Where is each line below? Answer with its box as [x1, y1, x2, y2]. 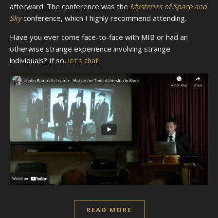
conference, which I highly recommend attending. [21, 13, 186, 23]
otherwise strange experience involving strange [10, 43, 170, 54]
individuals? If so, [10, 55, 68, 65]
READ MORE [86, 205, 132, 214]
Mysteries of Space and [130, 1, 207, 11]
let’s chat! [68, 55, 100, 65]
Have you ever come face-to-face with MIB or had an [10, 32, 188, 42]
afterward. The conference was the [10, 1, 130, 11]
